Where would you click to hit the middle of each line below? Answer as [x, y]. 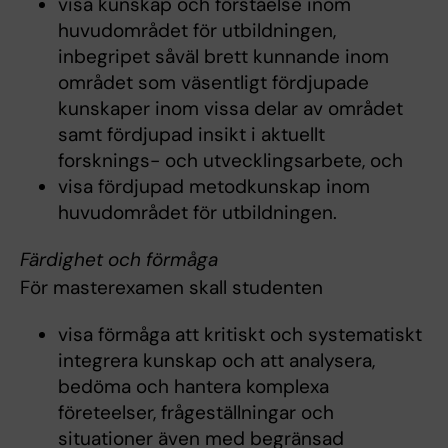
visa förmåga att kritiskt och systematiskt [239, 334]
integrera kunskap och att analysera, [216, 360]
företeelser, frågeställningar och [195, 412]
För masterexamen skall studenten [171, 287]
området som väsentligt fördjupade [213, 82]
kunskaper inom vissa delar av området [230, 108]
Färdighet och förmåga [119, 259]
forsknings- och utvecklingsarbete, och [230, 160]
